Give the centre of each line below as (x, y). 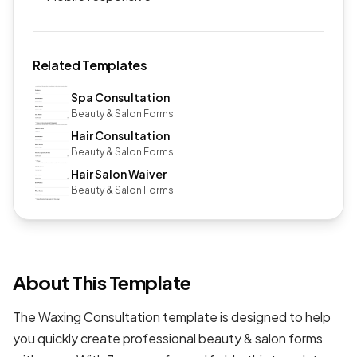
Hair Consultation (120, 135)
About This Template (102, 282)
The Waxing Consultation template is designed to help (172, 317)
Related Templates (90, 65)
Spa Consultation (120, 97)
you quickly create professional (106, 338)
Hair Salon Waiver (119, 173)
